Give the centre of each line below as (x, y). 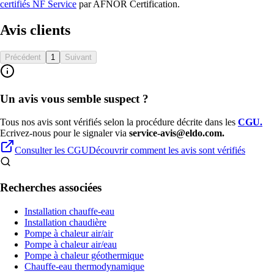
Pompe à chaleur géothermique (84, 255)
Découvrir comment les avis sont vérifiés (167, 150)
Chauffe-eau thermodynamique (84, 266)
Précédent (23, 57)
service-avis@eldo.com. (177, 133)
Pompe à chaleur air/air (69, 233)
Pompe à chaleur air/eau (71, 244)
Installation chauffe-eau (69, 211)
